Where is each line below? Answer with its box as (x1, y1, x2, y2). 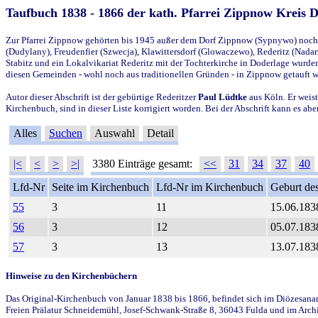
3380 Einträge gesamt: (92, 157, 195, 170)
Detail (144, 126, 177, 139)
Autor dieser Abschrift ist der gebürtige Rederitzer (6, 91, 198, 102)
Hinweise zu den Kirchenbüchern (6, 270, 137, 281)
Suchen (49, 126, 82, 139)
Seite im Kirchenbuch (52, 180, 149, 193)
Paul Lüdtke (198, 91, 247, 102)
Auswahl (92, 126, 138, 139)
